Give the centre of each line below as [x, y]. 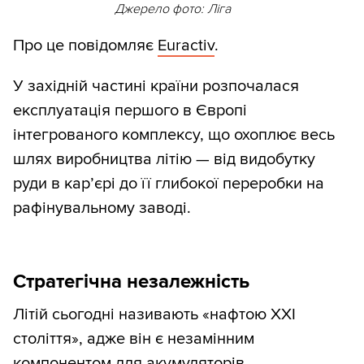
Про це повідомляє [85, 46]
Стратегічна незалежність [131, 282]
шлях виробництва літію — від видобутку [164, 160]
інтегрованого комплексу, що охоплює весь [174, 135]
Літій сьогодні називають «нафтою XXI [154, 315]
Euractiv [186, 46]
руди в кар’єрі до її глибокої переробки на [169, 184]
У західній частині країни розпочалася [156, 87]
